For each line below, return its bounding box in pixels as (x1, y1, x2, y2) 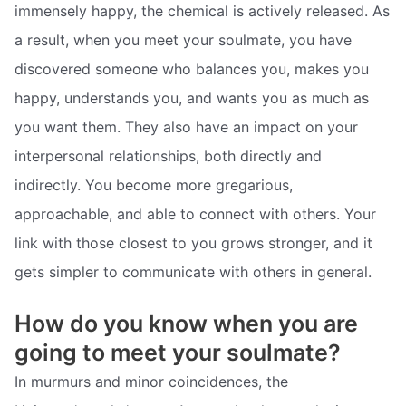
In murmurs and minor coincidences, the (14, 372, 288, 391)
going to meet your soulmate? (14, 339, 341, 367)
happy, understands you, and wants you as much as (14, 88, 369, 107)
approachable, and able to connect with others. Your (14, 204, 376, 223)
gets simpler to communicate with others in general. (14, 262, 372, 281)
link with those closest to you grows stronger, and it (14, 233, 372, 252)
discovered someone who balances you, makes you (14, 59, 369, 78)
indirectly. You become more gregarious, (14, 175, 293, 194)
